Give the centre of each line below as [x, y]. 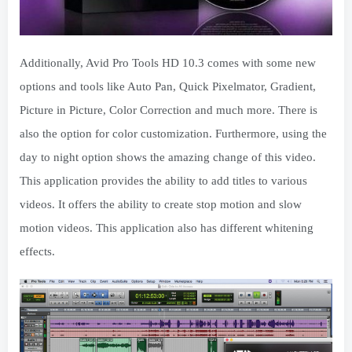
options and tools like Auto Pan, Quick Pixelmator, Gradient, [168, 87]
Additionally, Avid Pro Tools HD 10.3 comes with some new [168, 63]
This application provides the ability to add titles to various [163, 181]
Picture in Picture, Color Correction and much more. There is [169, 110]
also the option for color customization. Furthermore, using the [173, 134]
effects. [37, 252]
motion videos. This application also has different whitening [167, 228]
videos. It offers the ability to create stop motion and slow [161, 205]
